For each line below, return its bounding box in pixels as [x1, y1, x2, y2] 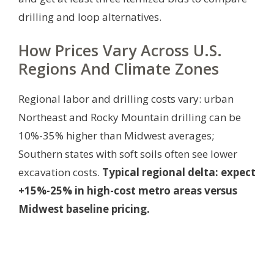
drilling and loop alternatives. [18, 9, 161, 24]
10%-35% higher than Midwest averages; [18, 128, 214, 143]
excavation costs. [18, 165, 102, 179]
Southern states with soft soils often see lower [18, 146, 237, 161]
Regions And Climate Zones [18, 57, 219, 79]
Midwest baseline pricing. [18, 201, 150, 216]
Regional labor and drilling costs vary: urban [18, 91, 234, 106]
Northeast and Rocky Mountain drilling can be [18, 109, 241, 124]
